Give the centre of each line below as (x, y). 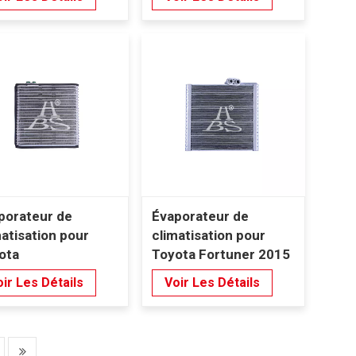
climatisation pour (208, 235)
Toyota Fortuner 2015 (221, 254)
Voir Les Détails (212, 283)
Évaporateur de (200, 216)
